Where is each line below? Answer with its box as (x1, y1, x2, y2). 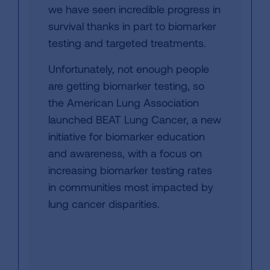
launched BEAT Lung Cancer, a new (48, 113, 221, 126)
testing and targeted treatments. (48, 36, 206, 49)
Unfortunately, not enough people (48, 62, 209, 75)
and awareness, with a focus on (48, 146, 202, 160)
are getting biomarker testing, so (48, 79, 204, 92)
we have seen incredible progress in (48, 2, 221, 16)
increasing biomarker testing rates (48, 163, 212, 177)
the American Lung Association (48, 96, 199, 109)
